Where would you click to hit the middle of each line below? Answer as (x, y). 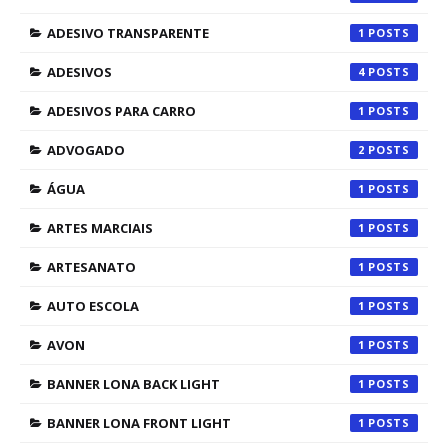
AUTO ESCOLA (93, 306)
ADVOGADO (86, 150)
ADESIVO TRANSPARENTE (128, 33)
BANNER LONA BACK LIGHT (133, 384)
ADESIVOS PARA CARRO (121, 111)
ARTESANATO (91, 267)
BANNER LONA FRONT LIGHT (139, 423)
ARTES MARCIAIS (100, 228)
